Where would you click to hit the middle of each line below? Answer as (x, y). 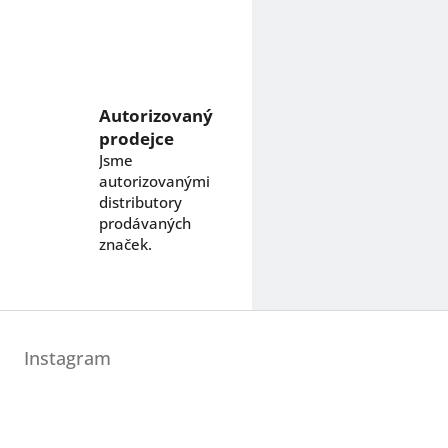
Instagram (67, 358)
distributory (140, 202)
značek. (125, 244)
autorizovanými (154, 181)
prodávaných (145, 223)
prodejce (136, 139)
